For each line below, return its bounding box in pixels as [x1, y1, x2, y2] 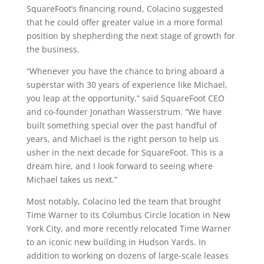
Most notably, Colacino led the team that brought [26, 196, 221, 207]
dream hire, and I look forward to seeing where [26, 160, 213, 171]
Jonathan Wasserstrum [90, 106, 180, 117]
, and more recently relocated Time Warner [60, 223, 231, 234]
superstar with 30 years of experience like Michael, [26, 79, 227, 90]
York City [26, 223, 61, 234]
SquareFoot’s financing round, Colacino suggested [26, 3, 223, 14]
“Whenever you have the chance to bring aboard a [26, 65, 225, 77]
